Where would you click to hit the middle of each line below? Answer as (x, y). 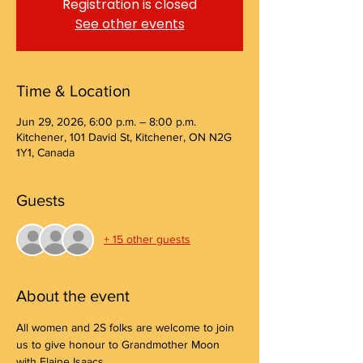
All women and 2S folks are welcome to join (127, 327)
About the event (73, 295)
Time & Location (73, 90)
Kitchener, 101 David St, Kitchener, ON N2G (124, 137)
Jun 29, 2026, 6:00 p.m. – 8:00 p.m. (106, 121)
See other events (130, 23)
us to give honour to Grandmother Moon (120, 344)
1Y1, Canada (45, 152)
